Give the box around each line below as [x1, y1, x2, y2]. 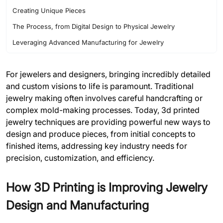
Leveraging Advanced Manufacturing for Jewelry [12, 38, 164, 46]
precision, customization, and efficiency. [6, 153, 154, 163]
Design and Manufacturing [6, 198, 149, 213]
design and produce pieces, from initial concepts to [6, 129, 196, 139]
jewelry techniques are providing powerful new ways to [6, 117, 211, 127]
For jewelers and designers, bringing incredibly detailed [6, 69, 211, 79]
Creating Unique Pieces [12, 6, 86, 14]
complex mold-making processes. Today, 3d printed [6, 105, 200, 115]
